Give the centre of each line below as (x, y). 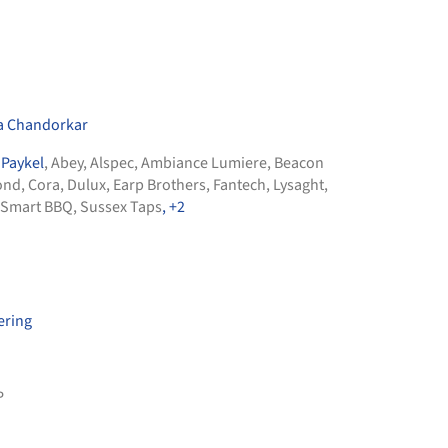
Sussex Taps (121, 207)
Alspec (112, 163)
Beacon (299, 163)
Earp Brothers (159, 185)
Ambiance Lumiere (204, 163)
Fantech (239, 185)
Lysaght (298, 185)
